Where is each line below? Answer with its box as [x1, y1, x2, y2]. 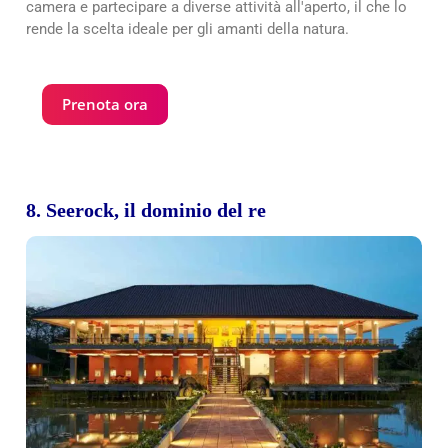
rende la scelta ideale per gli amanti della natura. [26, 19, 349, 38]
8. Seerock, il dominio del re [26, 198, 266, 221]
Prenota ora [62, 93, 148, 114]
